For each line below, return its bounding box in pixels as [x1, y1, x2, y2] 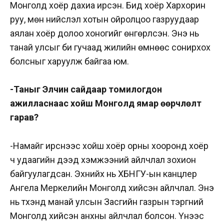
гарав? [10, 112, 40, 123]
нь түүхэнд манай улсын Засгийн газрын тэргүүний [10, 196, 203, 207]
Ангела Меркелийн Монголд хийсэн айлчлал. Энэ [10, 182, 214, 193]
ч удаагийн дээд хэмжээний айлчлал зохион [10, 154, 196, 165]
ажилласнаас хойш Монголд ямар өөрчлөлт [10, 98, 201, 109]
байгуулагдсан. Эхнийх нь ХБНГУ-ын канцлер [10, 168, 197, 179]
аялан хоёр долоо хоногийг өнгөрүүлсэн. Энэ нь [10, 27, 199, 38]
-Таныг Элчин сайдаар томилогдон [10, 84, 162, 95]
